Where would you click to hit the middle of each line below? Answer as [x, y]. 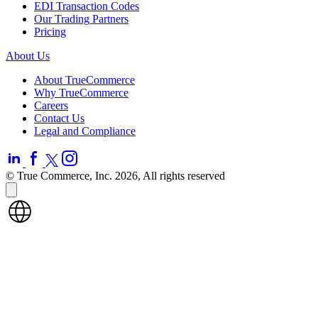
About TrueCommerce [84, 79]
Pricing [50, 31]
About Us [28, 55]
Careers [51, 105]
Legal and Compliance [85, 131]
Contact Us [59, 118]
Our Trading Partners [81, 18]
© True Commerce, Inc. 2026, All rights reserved [115, 175]
